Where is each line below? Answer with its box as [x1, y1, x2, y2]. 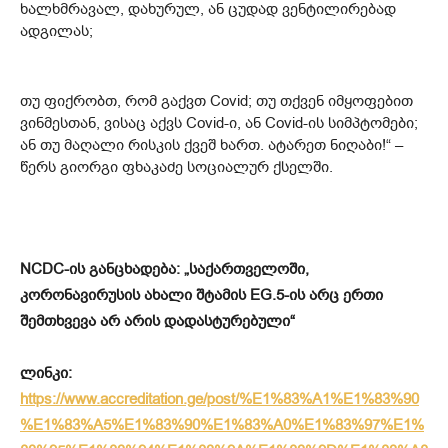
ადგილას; [20, 20, 93, 41]
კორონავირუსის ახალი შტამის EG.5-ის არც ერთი [20, 284, 383, 305]
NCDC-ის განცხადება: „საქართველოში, [20, 258, 309, 279]
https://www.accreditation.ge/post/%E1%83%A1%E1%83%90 [20, 388, 419, 409]
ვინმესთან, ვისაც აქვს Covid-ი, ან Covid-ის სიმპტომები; [20, 112, 418, 133]
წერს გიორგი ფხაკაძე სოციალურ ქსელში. [20, 156, 333, 177]
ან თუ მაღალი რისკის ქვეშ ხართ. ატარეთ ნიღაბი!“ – [20, 134, 403, 155]
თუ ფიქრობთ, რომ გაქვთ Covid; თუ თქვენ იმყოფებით [20, 90, 413, 111]
